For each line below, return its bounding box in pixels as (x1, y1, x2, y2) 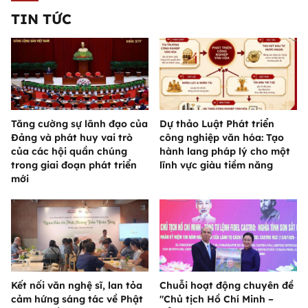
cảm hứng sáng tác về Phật (11, 293, 143, 306)
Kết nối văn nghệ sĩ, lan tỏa (11, 279, 142, 292)
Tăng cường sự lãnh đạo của (11, 118, 148, 131)
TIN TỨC (11, 10, 71, 28)
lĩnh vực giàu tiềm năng (159, 159, 273, 172)
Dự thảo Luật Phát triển (159, 118, 274, 131)
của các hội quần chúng (11, 145, 127, 158)
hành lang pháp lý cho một (159, 145, 290, 158)
